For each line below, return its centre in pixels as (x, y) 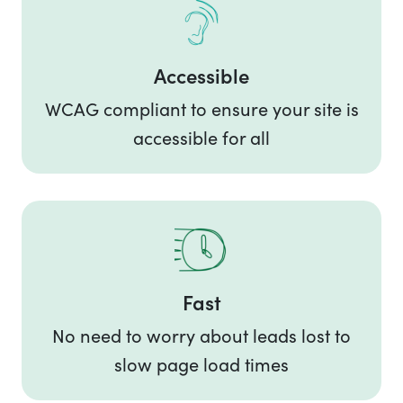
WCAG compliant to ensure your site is (201, 109)
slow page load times (201, 364)
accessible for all (201, 138)
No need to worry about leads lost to (201, 336)
